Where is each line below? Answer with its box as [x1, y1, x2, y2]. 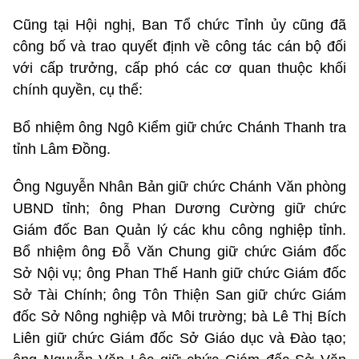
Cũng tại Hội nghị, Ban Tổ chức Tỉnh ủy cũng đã [13, 17, 346, 34]
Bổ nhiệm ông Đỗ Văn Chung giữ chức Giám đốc [13, 244, 346, 260]
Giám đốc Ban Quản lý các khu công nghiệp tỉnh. [13, 222, 346, 239]
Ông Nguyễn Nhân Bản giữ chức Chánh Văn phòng [13, 179, 346, 196]
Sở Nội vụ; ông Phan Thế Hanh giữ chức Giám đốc [13, 265, 346, 282]
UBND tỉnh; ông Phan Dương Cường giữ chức [13, 200, 346, 217]
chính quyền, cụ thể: [13, 82, 143, 99]
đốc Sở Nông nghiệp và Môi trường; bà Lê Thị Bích [13, 309, 346, 325]
